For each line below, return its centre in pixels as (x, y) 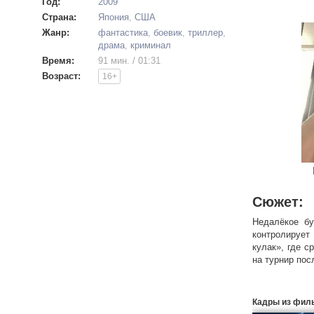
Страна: (59, 17)
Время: (58, 61)
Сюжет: (278, 202)
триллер (205, 33)
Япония (114, 17)
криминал (151, 45)
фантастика (123, 33)
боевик (168, 33)
